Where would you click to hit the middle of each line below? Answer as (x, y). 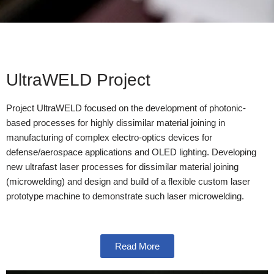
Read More (137, 246)
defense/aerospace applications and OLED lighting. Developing (131, 152)
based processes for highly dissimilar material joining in (116, 123)
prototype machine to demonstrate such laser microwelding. (126, 196)
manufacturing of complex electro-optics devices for (109, 138)
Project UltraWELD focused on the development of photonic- (126, 108)
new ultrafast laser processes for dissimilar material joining (122, 167)
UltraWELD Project (78, 80)
